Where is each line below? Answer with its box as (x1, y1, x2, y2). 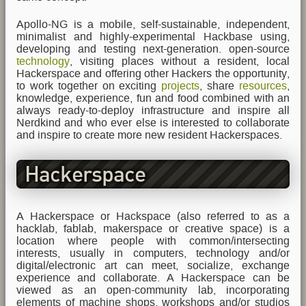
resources (239, 81, 288, 92)
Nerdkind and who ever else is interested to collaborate (16, 117, 290, 128)
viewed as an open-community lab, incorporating (16, 284, 290, 295)
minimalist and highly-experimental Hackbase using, (16, 31, 290, 42)
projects (161, 81, 200, 92)
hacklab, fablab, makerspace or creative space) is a (16, 223, 290, 234)
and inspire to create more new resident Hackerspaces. (16, 130, 282, 141)
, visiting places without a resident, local (70, 56, 290, 67)
